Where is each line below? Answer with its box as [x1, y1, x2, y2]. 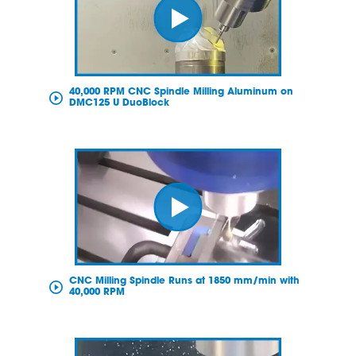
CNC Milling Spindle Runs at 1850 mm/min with [68, 276, 300, 286]
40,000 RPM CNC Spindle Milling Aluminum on [68, 87, 293, 98]
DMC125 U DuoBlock [68, 99, 169, 109]
